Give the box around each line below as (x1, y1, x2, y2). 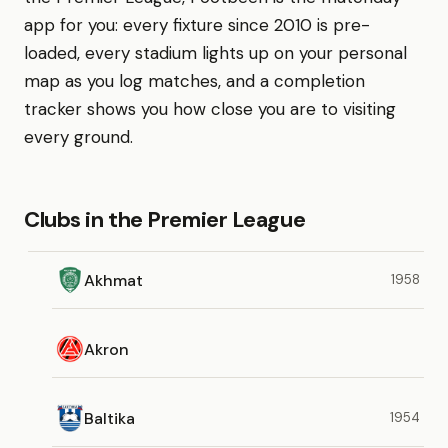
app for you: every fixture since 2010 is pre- (24, 14, 370, 36)
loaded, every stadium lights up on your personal (24, 42, 407, 64)
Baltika (84, 407, 135, 429)
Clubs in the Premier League (24, 205, 306, 234)
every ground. (24, 126, 133, 148)
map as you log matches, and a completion (24, 70, 365, 92)
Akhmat (84, 269, 143, 291)
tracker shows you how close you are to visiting (24, 98, 396, 120)
